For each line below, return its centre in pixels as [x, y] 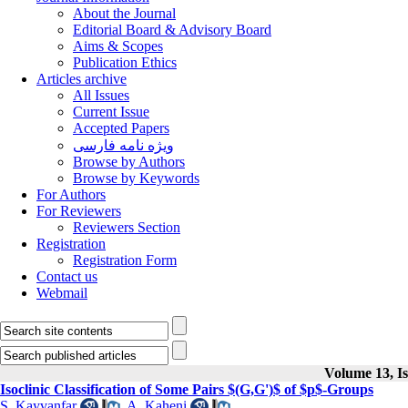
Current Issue [111, 112]
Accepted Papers [121, 128]
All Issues [101, 95]
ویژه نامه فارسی [123, 145]
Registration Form [125, 260]
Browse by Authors [129, 162]
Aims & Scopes [118, 46]
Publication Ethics [125, 62]
